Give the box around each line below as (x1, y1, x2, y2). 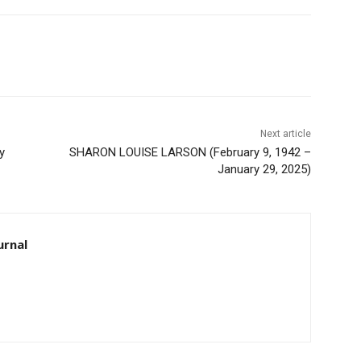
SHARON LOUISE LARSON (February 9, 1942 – (63, 144, 305, 160)
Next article (254, 127, 305, 139)
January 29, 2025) (211, 161, 305, 176)
